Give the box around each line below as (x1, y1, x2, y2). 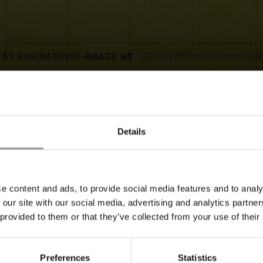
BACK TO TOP (99, 211, 164, 221)
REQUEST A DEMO (69, 89, 174, 104)
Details (117, 126, 146, 137)
